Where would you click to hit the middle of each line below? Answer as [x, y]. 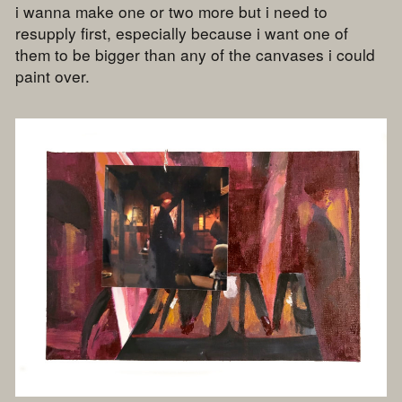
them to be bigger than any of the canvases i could [196, 55]
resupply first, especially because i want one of [182, 33]
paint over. [53, 76]
